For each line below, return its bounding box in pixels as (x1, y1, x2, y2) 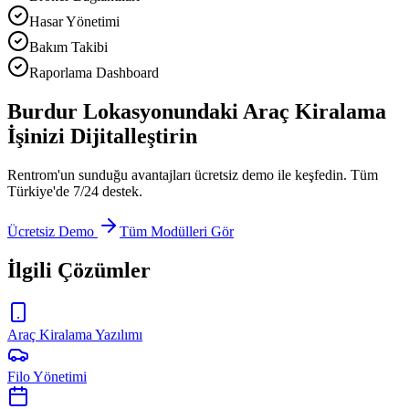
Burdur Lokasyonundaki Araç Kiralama (7, 99, 386, 123)
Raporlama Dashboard (29, 64, 159, 80)
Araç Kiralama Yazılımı (7, 326, 142, 342)
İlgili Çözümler (7, 257, 151, 282)
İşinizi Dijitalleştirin (7, 123, 197, 148)
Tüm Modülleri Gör (120, 223, 234, 239)
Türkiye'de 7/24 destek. (7, 183, 142, 199)
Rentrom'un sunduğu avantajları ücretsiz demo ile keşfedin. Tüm (7, 166, 378, 183)
